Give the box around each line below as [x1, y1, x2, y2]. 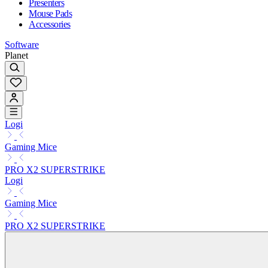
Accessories [29, 19, 71, 29]
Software [5, 39, 39, 50]
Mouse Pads [29, 8, 72, 19]
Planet [5, 50, 28, 60]
